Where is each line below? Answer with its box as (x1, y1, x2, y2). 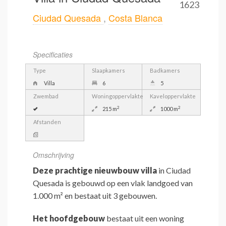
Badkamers (150, 67, 181, 74)
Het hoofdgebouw (33, 213, 105, 223)
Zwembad (33, 93, 59, 100)
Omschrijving (33, 150, 74, 160)
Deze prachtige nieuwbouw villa (33, 165, 157, 176)
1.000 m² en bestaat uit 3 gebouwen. (33, 191, 157, 201)
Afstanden (33, 119, 61, 126)
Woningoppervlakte (91, 93, 143, 100)
